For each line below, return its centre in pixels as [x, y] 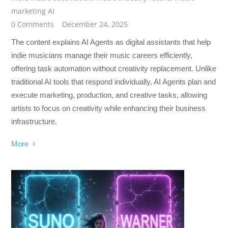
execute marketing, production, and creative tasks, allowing [109, 95]
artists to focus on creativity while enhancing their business [109, 108]
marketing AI [33, 11]
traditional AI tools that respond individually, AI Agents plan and [114, 81]
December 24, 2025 [95, 24]
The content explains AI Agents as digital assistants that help [111, 42]
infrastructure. [34, 121]
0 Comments [33, 24]
